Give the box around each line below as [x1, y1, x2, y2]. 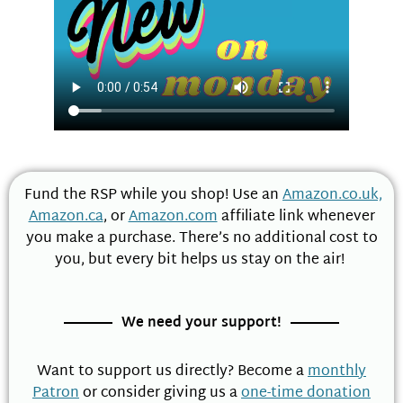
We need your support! [121, 310, 282, 336]
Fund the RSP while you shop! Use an [21, 183, 282, 210]
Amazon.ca [28, 204, 103, 231]
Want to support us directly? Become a [37, 358, 308, 385]
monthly [308, 358, 366, 385]
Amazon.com [128, 204, 218, 231]
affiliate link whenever [217, 204, 375, 231]
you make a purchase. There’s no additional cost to [25, 226, 378, 253]
